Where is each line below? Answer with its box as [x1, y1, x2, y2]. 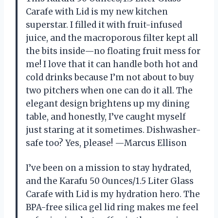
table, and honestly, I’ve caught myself [26, 111, 186, 122]
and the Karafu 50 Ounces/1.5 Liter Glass [26, 175, 194, 186]
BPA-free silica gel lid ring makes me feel [26, 201, 199, 213]
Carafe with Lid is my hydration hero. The [26, 188, 200, 200]
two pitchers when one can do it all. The [26, 85, 193, 96]
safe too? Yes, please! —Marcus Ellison [26, 137, 187, 148]
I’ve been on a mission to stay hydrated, [26, 162, 191, 173]
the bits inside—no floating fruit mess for [26, 45, 200, 56]
